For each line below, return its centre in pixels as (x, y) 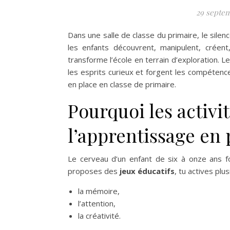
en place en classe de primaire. (122, 84)
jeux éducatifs (146, 171)
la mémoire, (99, 191)
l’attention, (97, 203)
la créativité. (99, 215)
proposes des (93, 171)
